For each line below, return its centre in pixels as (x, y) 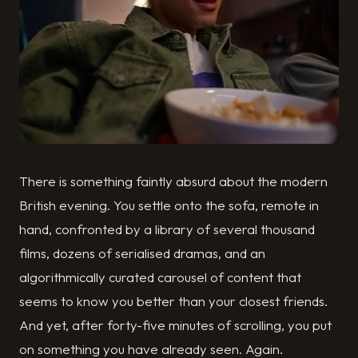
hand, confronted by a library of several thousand (167, 229)
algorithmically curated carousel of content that (160, 276)
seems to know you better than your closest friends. (173, 300)
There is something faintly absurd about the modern (173, 181)
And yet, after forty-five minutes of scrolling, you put (175, 324)
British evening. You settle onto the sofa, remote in (169, 205)
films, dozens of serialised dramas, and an (142, 253)
